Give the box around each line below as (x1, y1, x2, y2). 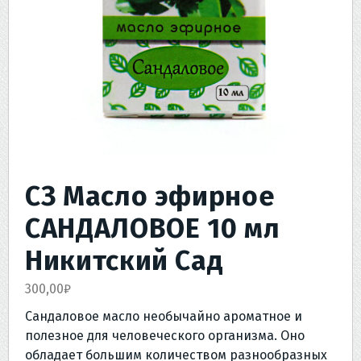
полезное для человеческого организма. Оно (25, 327, 305, 343)
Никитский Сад (25, 243, 224, 277)
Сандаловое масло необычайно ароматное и (25, 308, 302, 324)
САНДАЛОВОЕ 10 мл (25, 211, 280, 245)
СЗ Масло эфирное (25, 179, 276, 213)
